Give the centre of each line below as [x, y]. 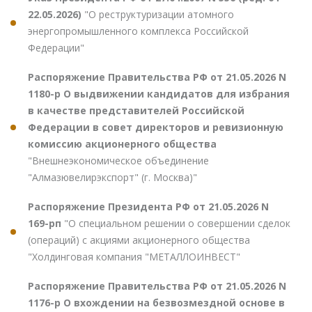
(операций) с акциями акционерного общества [139, 240]
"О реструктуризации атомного [159, 14]
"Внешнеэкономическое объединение [118, 160]
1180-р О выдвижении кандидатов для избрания [159, 93]
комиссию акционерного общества [122, 143]
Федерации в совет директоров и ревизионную [156, 127]
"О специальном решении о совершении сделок [177, 223]
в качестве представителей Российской [136, 110]
